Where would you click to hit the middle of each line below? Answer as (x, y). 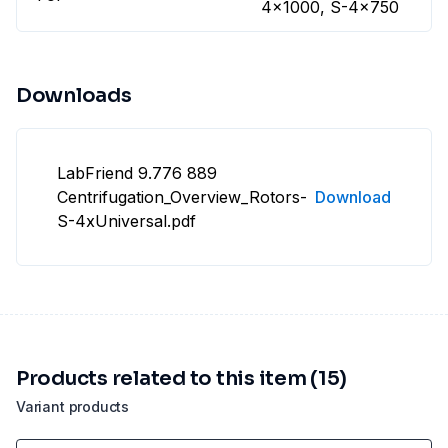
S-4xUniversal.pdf (126, 221)
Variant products (73, 407)
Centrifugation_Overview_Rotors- (182, 197)
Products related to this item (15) (182, 379)
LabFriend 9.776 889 (137, 173)
